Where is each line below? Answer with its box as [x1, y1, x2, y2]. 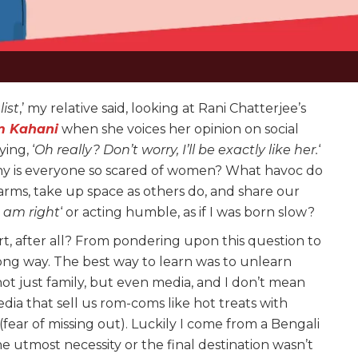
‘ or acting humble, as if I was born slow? [60, 205, 318, 221]
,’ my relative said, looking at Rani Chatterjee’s [19, 101, 306, 117]
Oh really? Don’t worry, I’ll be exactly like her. [34, 142, 318, 158]
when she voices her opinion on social [58, 121, 299, 137]
